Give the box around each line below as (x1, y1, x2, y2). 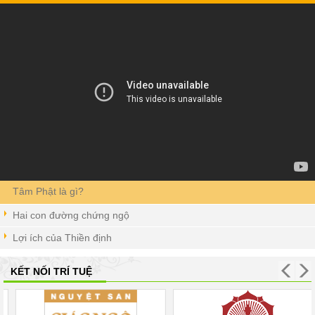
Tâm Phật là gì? (13, 186, 84, 198)
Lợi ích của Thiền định (13, 232, 112, 244)
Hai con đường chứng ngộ (13, 210, 129, 221)
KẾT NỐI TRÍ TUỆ (11, 266, 92, 278)
